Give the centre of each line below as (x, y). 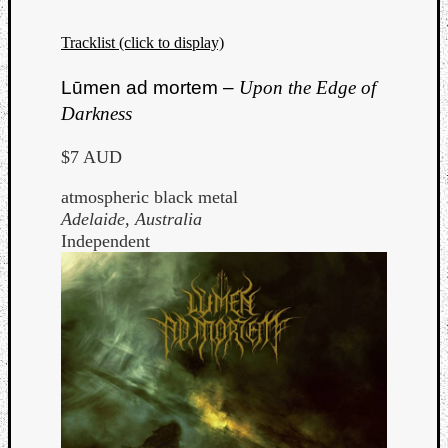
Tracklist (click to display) (142, 43)
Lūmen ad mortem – (150, 87)
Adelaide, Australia (131, 218)
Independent (105, 240)
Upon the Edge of (307, 87)
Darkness (96, 113)
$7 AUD (91, 156)
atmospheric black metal (149, 196)
